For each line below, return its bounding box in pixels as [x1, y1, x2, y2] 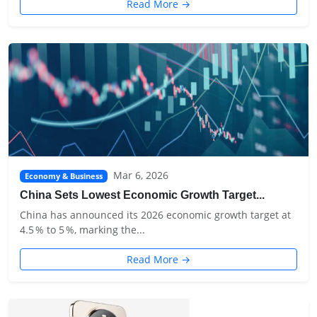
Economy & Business [24, 171, 103, 181]
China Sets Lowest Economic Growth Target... [20, 189, 265, 201]
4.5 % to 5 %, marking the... [20, 223, 145, 236]
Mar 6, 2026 [113, 168, 168, 182]
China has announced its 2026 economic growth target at [20, 208, 291, 221]
